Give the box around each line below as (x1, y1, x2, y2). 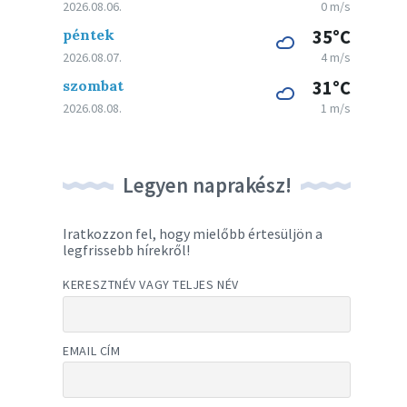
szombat (63, 76, 124, 94)
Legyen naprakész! (122, 172, 292, 198)
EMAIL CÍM (63, 342, 121, 359)
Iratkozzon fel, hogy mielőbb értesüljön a (63, 224, 323, 243)
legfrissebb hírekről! (63, 241, 191, 259)
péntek (63, 25, 115, 44)
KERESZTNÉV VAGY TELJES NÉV (63, 276, 239, 293)
